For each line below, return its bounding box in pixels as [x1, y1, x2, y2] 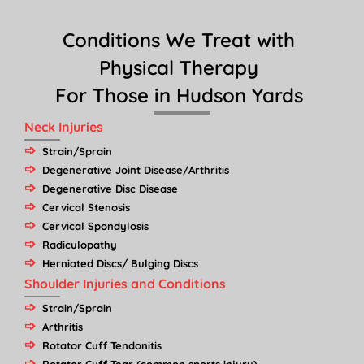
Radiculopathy [42, 238, 117, 251]
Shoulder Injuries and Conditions [24, 275, 226, 292]
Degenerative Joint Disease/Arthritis [42, 163, 229, 176]
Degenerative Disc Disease [42, 182, 178, 195]
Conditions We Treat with [63, 27, 295, 52]
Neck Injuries [24, 118, 103, 135]
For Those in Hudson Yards [54, 82, 303, 107]
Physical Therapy [99, 54, 258, 80]
